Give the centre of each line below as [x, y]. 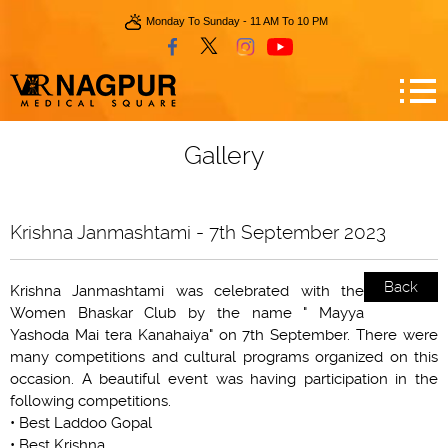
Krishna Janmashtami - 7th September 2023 [198, 232]
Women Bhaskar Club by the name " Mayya [187, 313]
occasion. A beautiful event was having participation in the [224, 379]
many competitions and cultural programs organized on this [224, 357]
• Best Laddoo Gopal [81, 423]
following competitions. [90, 401]
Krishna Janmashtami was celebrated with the [187, 291]
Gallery [224, 155]
